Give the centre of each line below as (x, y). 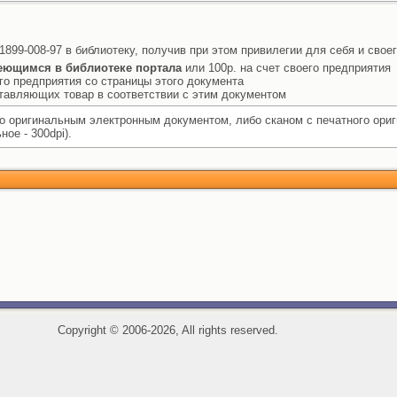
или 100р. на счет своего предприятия (286, 68)
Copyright (83, 330)
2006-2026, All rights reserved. (198, 330)
